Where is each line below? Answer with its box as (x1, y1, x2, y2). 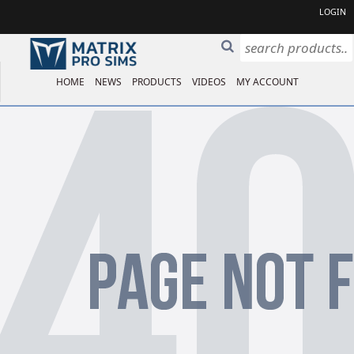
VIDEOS (192, 75, 226, 88)
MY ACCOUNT (236, 75, 299, 88)
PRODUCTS (132, 75, 182, 88)
